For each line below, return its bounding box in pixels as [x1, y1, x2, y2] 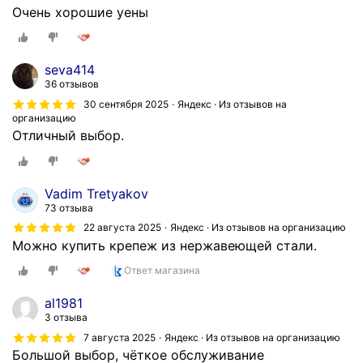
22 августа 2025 [83, 221, 161, 234]
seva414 [45, 62, 95, 79]
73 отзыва [45, 201, 93, 214]
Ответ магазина [124, 264, 200, 277]
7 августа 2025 [83, 331, 156, 344]
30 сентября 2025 [83, 97, 169, 110]
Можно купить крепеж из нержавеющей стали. [12, 237, 317, 254]
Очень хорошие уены [12, 3, 148, 20]
